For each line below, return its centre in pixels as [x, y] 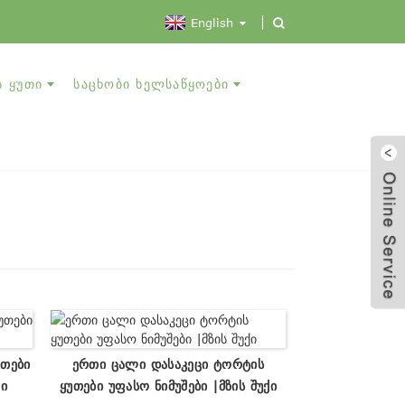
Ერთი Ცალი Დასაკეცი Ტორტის [168, 363]
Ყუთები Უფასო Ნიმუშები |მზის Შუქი [168, 385]
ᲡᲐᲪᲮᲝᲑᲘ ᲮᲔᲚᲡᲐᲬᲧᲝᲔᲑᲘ [151, 83]
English [212, 22]
